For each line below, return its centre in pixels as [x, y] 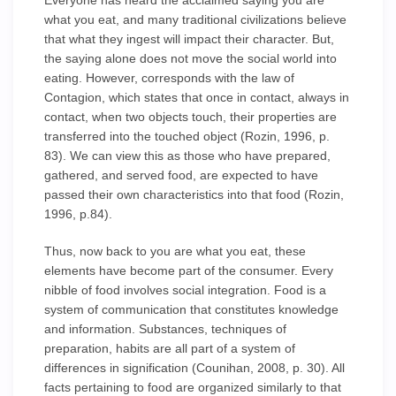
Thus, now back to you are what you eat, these [175, 251]
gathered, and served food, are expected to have [181, 175]
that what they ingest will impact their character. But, [189, 39]
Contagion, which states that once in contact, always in [197, 97]
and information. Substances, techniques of [165, 329]
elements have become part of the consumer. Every [189, 270]
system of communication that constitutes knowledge [191, 309]
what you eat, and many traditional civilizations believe [195, 19]
